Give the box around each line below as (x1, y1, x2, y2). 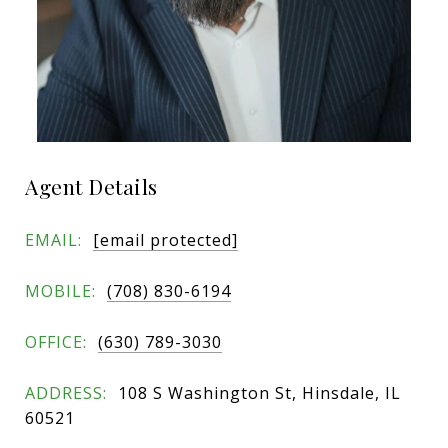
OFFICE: (25, 330, 87, 353)
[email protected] (93, 228, 238, 251)
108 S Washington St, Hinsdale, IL (118, 381, 401, 404)
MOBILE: (25, 279, 96, 302)
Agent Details (25, 172, 158, 200)
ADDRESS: (25, 381, 107, 404)
